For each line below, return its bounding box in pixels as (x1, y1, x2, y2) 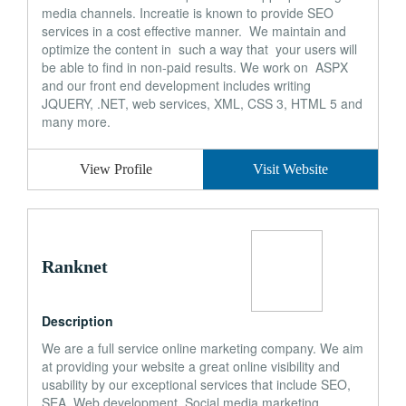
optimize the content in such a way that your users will (42, 40, 357, 58)
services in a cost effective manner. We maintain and (42, 22, 346, 40)
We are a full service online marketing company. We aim (42, 339, 363, 357)
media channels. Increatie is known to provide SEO (42, 4, 333, 22)
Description (42, 312, 113, 330)
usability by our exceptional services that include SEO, (42, 375, 351, 393)
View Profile (79, 161, 152, 177)
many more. (42, 112, 111, 130)
